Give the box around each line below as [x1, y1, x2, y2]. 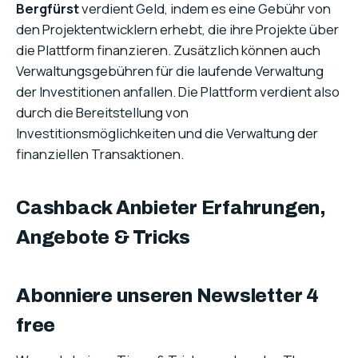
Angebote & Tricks [16, 227, 190, 249]
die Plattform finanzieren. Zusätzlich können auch [16, 41, 320, 60]
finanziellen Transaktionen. [16, 145, 184, 164]
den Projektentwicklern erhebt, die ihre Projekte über [16, 20, 339, 39]
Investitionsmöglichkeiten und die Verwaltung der [16, 124, 318, 143]
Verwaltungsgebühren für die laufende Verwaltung [16, 62, 324, 81]
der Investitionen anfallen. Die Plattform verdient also [16, 82, 340, 101]
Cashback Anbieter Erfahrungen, [16, 197, 326, 219]
